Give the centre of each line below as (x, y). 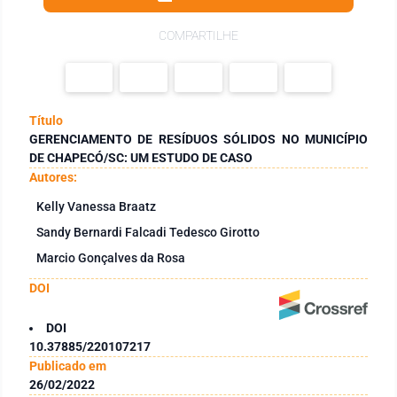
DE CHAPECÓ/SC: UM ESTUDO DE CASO (141, 157)
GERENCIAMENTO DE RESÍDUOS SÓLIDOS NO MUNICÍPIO (198, 139)
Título (46, 120)
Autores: (53, 177)
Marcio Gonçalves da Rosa (111, 257)
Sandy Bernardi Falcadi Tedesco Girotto (148, 232)
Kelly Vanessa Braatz (96, 206)
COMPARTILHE (198, 35)
